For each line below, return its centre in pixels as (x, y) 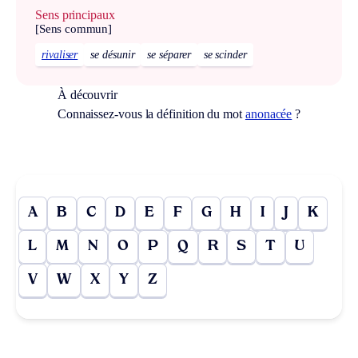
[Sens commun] (74, 29)
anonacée (268, 113)
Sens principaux (75, 15)
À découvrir (87, 94)
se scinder (225, 54)
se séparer (169, 54)
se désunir (113, 54)
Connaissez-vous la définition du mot (151, 113)
